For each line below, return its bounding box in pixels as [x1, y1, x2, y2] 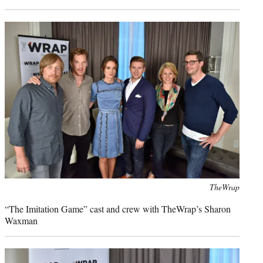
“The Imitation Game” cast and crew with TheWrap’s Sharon [5, 202, 231, 215]
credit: [4, 193, 26, 205]
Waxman [5, 214, 38, 227]
